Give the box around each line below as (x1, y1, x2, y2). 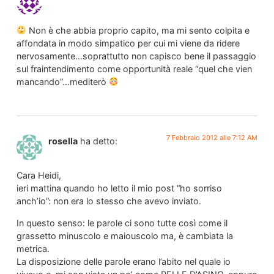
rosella (48, 135, 78, 146)
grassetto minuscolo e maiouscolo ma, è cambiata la (16, 230, 233, 241)
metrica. (16, 243, 50, 254)
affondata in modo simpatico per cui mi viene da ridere (16, 38, 240, 49)
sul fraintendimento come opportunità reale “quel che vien (16, 64, 252, 75)
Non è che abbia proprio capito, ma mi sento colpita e (26, 25, 250, 36)
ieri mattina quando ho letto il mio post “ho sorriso (16, 183, 222, 194)
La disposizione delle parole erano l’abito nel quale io (16, 256, 231, 267)
